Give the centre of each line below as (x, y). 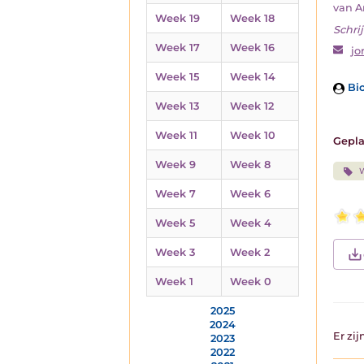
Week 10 (253, 135)
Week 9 (175, 165)
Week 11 (176, 135)
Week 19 (178, 18)
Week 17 (178, 48)
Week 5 (175, 223)
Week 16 (252, 48)
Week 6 (250, 194)
